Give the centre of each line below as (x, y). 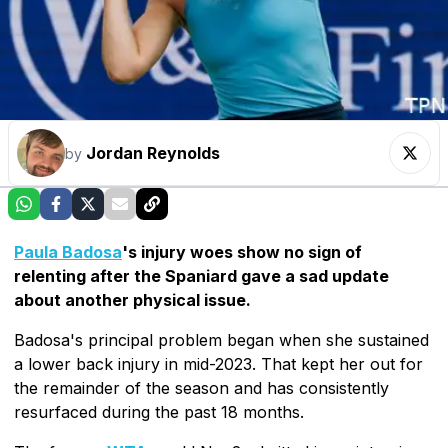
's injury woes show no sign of (242, 251)
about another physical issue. (132, 299)
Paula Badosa (68, 251)
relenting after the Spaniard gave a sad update (201, 275)
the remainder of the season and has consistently (201, 387)
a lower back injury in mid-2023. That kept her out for (218, 363)
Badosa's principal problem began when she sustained (221, 339)
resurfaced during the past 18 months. (159, 411)
